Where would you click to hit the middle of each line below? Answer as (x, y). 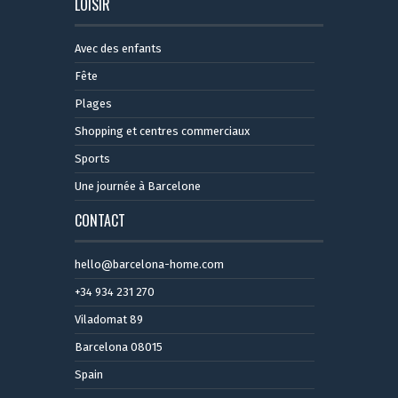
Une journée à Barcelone (138, 187)
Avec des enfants (118, 49)
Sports (92, 159)
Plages (93, 104)
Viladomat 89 (109, 320)
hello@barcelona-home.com (149, 265)
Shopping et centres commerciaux (162, 131)
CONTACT (100, 221)
